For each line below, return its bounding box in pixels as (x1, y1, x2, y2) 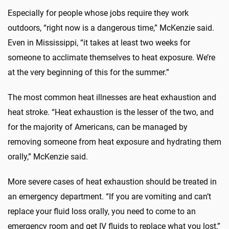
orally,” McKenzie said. (8, 151, 88, 162)
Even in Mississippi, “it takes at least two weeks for (8, 37, 190, 48)
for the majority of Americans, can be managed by (8, 122, 188, 132)
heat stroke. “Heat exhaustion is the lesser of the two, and (8, 107, 214, 117)
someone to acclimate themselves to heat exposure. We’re (8, 52, 215, 62)
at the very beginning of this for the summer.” (8, 67, 169, 77)
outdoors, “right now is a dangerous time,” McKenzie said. (8, 22, 214, 33)
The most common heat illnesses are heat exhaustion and (8, 92, 216, 102)
